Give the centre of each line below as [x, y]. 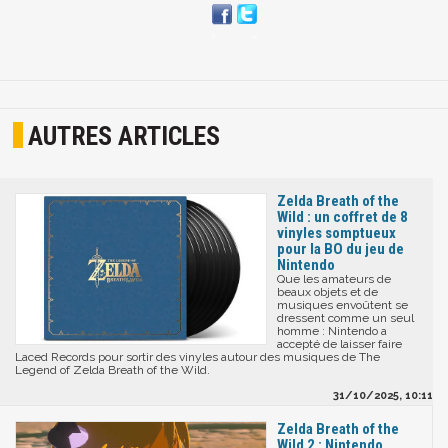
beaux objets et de [327, 292]
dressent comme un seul [345, 318]
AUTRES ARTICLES [124, 135]
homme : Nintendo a [332, 331]
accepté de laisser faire [339, 344]
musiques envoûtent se [342, 305]
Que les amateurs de [334, 279]
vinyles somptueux [336, 233]
